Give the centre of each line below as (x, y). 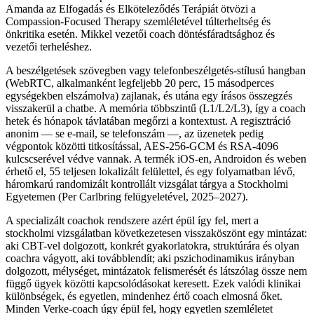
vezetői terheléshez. (49, 46)
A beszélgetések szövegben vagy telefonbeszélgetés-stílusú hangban (156, 70)
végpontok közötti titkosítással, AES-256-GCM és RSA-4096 (142, 146)
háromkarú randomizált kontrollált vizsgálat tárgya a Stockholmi (147, 184)
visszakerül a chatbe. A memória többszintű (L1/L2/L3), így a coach (156, 108)
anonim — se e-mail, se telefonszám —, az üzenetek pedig (135, 133)
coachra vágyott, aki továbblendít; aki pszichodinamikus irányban (150, 258)
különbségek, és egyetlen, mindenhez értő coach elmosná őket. (144, 296)
